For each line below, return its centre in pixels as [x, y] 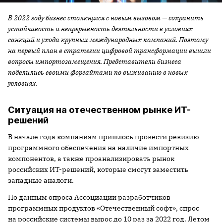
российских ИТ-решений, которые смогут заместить [98, 169]
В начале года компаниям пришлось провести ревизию [103, 137]
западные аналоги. [41, 180]
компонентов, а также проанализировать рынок [91, 158]
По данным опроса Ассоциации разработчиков [89, 197]
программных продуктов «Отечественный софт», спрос [104, 208]
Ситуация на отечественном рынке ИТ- [99, 110]
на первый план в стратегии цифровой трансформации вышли [110, 50]
